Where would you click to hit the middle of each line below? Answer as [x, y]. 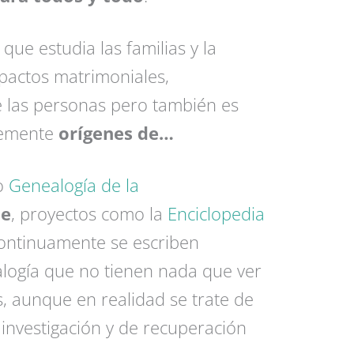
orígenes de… [116, 132]
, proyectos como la [89, 213]
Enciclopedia [216, 213]
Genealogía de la [73, 185]
